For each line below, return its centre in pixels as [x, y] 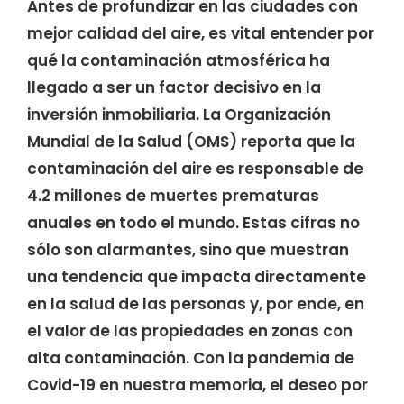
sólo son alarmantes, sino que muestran [188, 250]
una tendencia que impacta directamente [197, 277]
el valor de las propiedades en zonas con [190, 331]
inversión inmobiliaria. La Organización [179, 115]
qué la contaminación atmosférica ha [179, 60]
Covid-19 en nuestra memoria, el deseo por [197, 385]
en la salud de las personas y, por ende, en [196, 304]
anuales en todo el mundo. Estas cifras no [193, 223]
